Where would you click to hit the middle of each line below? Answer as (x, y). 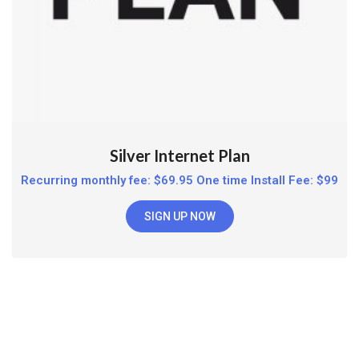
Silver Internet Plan (179, 155)
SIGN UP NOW (179, 216)
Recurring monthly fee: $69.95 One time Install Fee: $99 (179, 180)
